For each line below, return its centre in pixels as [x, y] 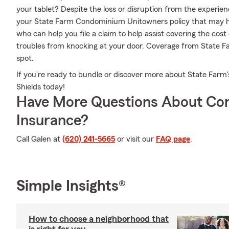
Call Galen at [39, 139]
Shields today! [41, 87]
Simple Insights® [71, 186]
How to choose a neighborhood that [99, 219]
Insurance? [52, 121]
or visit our [135, 139]
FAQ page [173, 139]
